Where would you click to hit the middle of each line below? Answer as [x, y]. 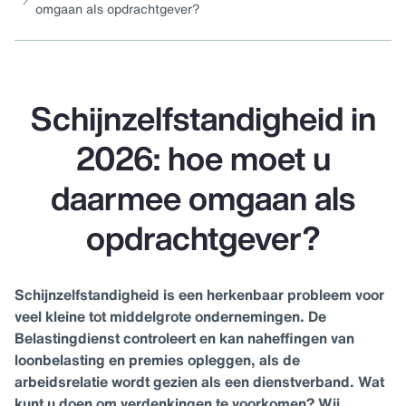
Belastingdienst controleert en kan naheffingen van [184, 338]
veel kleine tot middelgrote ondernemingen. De [170, 317]
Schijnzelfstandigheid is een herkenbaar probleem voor [199, 295]
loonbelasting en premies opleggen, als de [157, 360]
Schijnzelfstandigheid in [203, 119]
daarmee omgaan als [203, 198]
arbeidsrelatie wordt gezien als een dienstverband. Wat [199, 382]
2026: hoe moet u [203, 159]
